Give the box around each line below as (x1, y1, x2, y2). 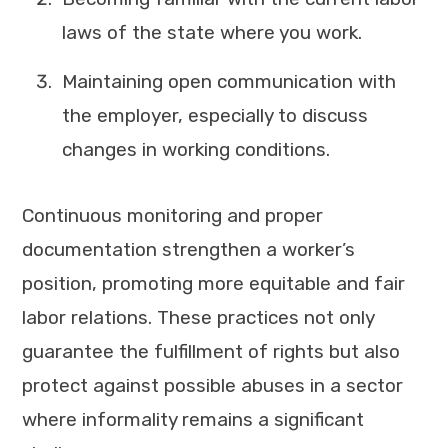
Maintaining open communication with (62, 70, 396, 94)
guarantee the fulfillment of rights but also (22, 339, 400, 363)
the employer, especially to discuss (62, 104, 368, 128)
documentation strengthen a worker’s (22, 237, 355, 261)
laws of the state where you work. (62, 20, 362, 44)
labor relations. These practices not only (22, 305, 374, 329)
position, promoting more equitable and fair (22, 271, 405, 295)
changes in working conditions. (62, 138, 330, 162)
